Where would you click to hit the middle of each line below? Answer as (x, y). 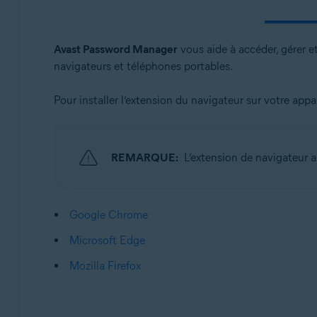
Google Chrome (108, 215)
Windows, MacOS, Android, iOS (147, 32)
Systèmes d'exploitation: (130, 10)
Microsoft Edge (107, 240)
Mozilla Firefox (105, 266)
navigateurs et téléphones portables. (143, 66)
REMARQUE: (144, 157)
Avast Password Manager (115, 49)
